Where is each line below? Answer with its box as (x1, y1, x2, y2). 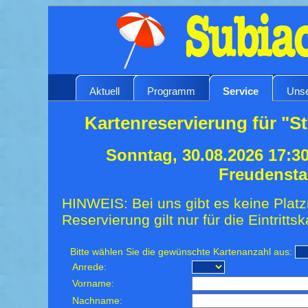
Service (223, 85, 258, 97)
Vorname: (72, 278, 115, 289)
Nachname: (72, 295, 123, 306)
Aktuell (89, 85, 120, 97)
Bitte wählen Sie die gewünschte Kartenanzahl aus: (70, 246, 293, 257)
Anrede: (72, 261, 107, 272)
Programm (147, 85, 195, 97)
